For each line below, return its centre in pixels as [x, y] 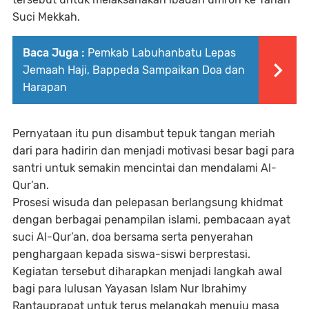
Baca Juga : [53, 52]
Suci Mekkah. [46, 17]
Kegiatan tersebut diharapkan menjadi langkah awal [147, 271]
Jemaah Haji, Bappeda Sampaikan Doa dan [134, 70]
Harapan [45, 87]
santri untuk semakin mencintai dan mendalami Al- [144, 168]
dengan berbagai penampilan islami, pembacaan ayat [151, 219]
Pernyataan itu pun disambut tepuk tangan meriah [144, 133]
